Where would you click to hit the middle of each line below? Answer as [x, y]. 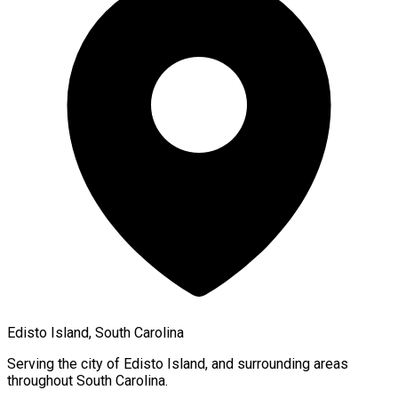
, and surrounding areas [277, 363]
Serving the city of [65, 363]
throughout [42, 380]
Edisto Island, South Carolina [96, 332]
